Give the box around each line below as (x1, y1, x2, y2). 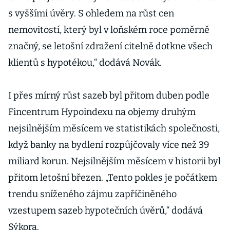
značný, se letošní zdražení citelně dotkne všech (8, 41, 213, 52)
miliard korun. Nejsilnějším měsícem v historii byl (8, 156, 221, 167)
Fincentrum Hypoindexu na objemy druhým (8, 106, 196, 118)
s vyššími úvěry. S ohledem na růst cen (8, 8, 174, 19)
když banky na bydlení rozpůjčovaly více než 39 (8, 139, 209, 150)
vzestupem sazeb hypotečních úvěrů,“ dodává (8, 205, 203, 216)
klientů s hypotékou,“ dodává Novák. (8, 57, 164, 68)
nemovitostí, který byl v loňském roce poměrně (8, 24, 209, 35)
